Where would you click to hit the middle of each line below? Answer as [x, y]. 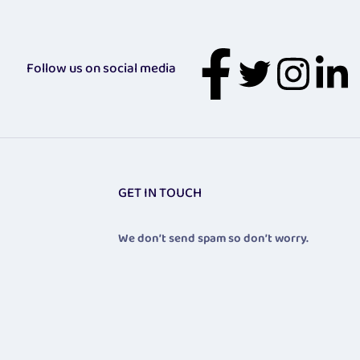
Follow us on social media [101, 69]
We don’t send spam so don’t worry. [214, 239]
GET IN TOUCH [160, 194]
